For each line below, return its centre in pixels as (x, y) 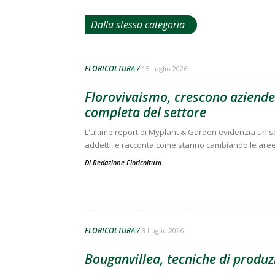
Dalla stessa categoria (138, 25)
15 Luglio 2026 (165, 68)
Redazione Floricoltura (127, 162)
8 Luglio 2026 (163, 230)
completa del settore (145, 112)
